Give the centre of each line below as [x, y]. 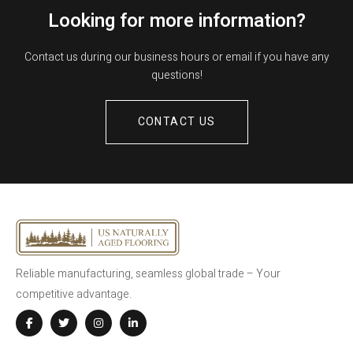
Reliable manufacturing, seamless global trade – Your [148, 274]
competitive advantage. [74, 295]
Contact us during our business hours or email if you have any [176, 57]
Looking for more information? [176, 21]
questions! [176, 75]
